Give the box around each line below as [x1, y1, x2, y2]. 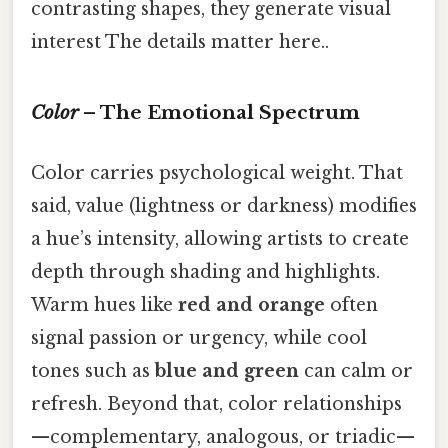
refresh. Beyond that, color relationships [31, 392, 402, 415]
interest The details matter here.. [31, 31, 329, 54]
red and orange [178, 293, 325, 316]
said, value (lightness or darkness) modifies [31, 194, 417, 217]
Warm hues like [31, 293, 178, 316]
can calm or [299, 359, 413, 382]
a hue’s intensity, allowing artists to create [31, 227, 409, 250]
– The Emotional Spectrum [78, 101, 360, 125]
